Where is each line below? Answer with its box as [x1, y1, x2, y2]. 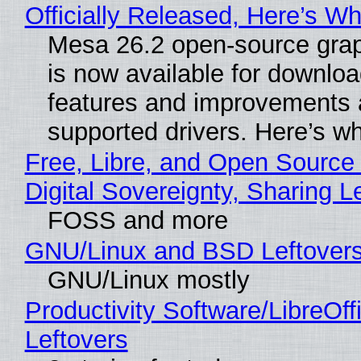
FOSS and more [47, 206, 228, 235]
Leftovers [24, 326, 128, 355]
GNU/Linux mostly [47, 266, 250, 295]
